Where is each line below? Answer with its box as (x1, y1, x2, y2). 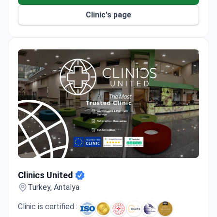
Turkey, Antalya (28, 182, 79, 192)
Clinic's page (86, 10, 131, 19)
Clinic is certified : (18, 201, 77, 211)
